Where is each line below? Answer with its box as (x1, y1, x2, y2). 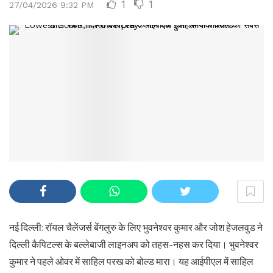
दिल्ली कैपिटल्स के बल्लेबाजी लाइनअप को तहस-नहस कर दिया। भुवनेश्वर (9, 238, 258, 250)
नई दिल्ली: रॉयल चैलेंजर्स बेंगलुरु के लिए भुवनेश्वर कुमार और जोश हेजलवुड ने (9, 221, 263, 233)
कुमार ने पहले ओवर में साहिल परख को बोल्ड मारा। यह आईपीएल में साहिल (9, 255, 253, 268)
